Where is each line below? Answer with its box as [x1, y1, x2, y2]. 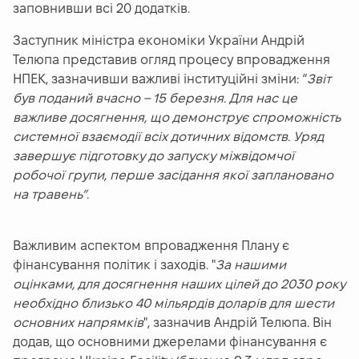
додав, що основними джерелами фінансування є [13, 335, 327, 349]
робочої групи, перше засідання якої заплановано [13, 168, 333, 183]
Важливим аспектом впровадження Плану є [13, 239, 289, 253]
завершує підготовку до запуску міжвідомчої [13, 149, 294, 163]
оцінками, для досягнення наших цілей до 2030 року [13, 277, 345, 292]
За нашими [216, 258, 286, 272]
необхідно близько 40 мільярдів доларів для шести [13, 296, 334, 311]
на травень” [13, 188, 87, 202]
